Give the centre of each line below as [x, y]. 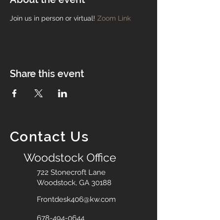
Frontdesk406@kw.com [76, 199]
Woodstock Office [70, 157]
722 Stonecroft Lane [71, 172]
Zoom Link [114, 18]
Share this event [47, 74]
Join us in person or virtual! [54, 18]
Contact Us [49, 137]
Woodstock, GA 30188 [74, 183]
